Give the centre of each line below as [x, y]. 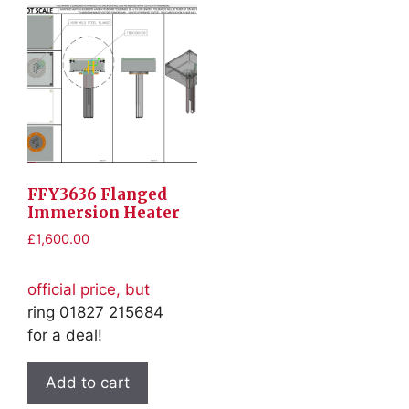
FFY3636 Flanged [97, 195]
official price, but [89, 290]
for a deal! [65, 336]
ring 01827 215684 [95, 313]
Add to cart [88, 383]
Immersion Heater [104, 213]
